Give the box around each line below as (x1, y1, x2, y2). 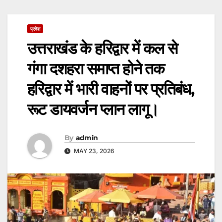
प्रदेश (30, 26, 40, 32)
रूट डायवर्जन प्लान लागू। (27, 100, 159, 119)
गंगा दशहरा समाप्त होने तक (27, 59, 165, 79)
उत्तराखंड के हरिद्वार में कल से (27, 39, 177, 58)
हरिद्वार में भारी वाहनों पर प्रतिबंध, (27, 79, 194, 99)
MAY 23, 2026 (72, 147, 114, 155)
